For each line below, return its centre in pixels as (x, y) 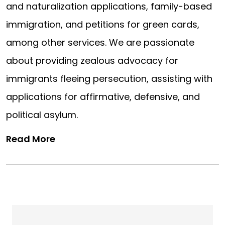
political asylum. (42, 115)
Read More (31, 139)
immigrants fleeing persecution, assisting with (109, 79)
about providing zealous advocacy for (92, 61)
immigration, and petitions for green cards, (103, 25)
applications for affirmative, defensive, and (103, 97)
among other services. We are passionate (100, 43)
